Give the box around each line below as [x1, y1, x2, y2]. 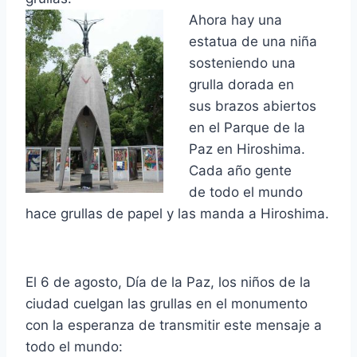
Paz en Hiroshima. [189, 140, 305, 157]
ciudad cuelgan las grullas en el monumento [25, 295, 308, 312]
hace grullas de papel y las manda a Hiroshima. [25, 205, 329, 222]
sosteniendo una [189, 54, 296, 71]
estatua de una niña [189, 33, 317, 49]
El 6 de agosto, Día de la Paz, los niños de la [25, 273, 311, 290]
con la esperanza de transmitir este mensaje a [25, 316, 322, 333]
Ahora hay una [189, 11, 282, 28]
